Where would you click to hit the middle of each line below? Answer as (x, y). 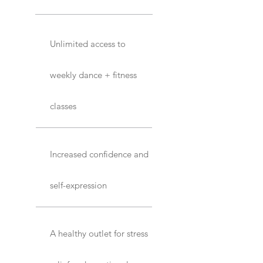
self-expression (78, 186)
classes (63, 106)
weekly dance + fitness (93, 75)
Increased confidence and (99, 154)
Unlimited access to (88, 44)
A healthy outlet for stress (99, 234)
